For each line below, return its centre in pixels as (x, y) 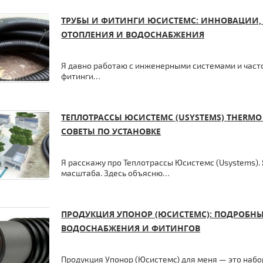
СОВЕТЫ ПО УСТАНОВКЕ (111, 131)
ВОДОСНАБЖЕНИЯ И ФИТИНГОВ (131, 228)
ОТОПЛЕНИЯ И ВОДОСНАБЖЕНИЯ (133, 34)
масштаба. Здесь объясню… (116, 173)
